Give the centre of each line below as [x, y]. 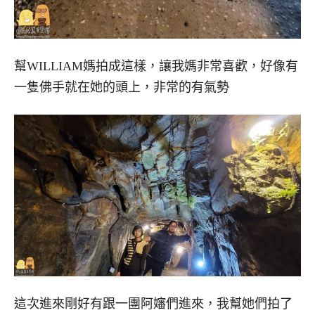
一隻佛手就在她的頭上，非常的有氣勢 [122, 88]
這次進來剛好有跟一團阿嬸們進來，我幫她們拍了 [153, 303]
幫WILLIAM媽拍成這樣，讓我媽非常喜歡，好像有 [156, 66]
